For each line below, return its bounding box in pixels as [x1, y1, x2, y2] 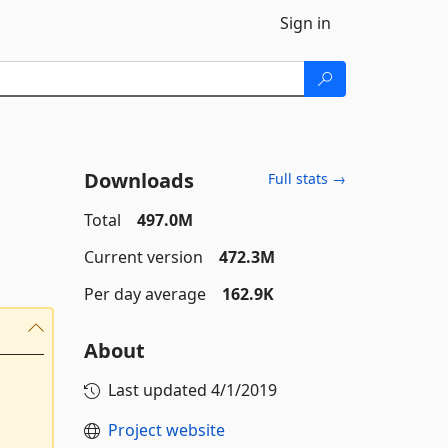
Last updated [107, 379, 211, 401]
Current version [83, 246, 203, 268]
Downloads [83, 167, 194, 194]
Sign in [280, 12, 331, 34]
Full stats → [268, 169, 346, 188]
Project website [107, 419, 225, 441]
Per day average [83, 283, 206, 305]
